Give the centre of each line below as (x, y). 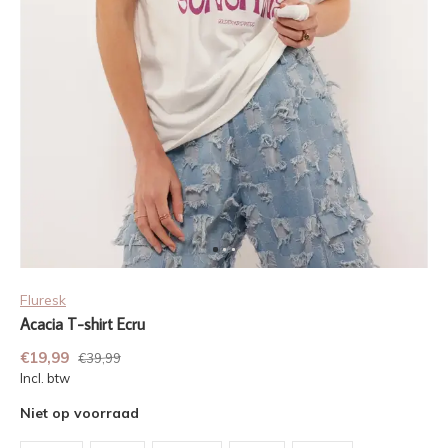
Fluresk (43, 300)
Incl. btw (45, 378)
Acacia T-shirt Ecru (82, 324)
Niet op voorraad (79, 413)
